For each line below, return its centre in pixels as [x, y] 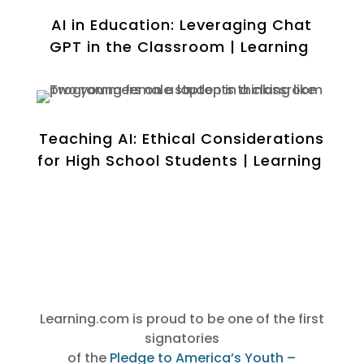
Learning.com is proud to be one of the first [182, 319]
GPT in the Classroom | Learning [180, 47]
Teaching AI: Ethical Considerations [182, 139]
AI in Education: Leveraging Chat [182, 25]
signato [170, 338]
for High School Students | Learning [179, 160]
